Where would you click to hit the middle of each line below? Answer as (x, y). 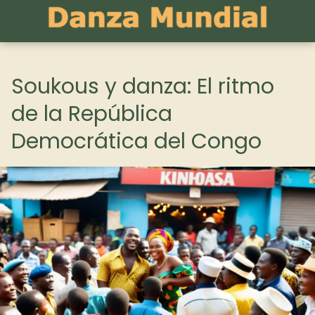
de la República (92, 114)
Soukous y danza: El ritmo (143, 86)
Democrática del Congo (136, 141)
